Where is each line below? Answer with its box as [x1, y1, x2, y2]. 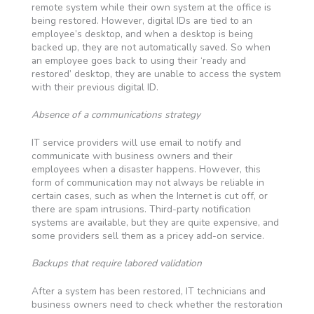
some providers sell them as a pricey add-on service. [31, 228, 264, 243]
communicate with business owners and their [31, 149, 233, 163]
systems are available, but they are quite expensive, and [31, 215, 279, 229]
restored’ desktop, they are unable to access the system [31, 67, 281, 81]
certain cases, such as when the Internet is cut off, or [31, 189, 268, 203]
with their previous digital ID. [31, 80, 158, 94]
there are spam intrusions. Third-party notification [31, 202, 251, 216]
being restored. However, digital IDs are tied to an [31, 13, 252, 27]
